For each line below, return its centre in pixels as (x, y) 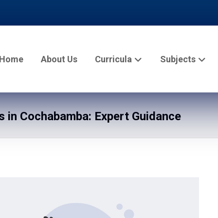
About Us (59, 59)
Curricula (114, 59)
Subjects (178, 59)
